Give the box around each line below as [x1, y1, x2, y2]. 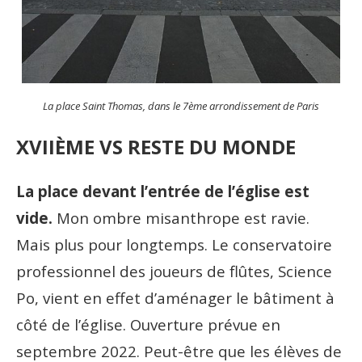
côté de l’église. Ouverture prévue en [16, 314, 280, 335]
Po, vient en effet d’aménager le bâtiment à [16, 287, 335, 308]
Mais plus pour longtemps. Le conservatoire [16, 234, 332, 255]
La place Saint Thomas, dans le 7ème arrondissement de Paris [43, 98, 319, 113]
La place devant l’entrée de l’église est [16, 180, 309, 201]
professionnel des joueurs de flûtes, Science [16, 260, 332, 281]
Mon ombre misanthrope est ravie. [53, 207, 309, 228]
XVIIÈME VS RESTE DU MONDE [16, 133, 296, 160]
